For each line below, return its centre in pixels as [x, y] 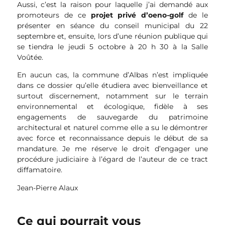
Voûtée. [30, 57]
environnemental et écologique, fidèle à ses [113, 107]
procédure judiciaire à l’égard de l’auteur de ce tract [113, 159]
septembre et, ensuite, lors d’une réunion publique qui [113, 36]
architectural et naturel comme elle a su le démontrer [113, 128]
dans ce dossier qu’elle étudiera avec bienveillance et [113, 86]
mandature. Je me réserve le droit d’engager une [113, 149]
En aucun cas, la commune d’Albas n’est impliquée [113, 75]
